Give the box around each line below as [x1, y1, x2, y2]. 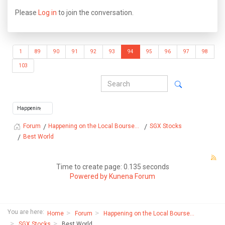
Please [15, 8, 38, 17]
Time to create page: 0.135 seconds [56, 162, 169, 171]
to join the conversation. [57, 8, 134, 17]
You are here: [8, 208, 47, 215]
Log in [38, 8, 57, 17]
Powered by [70, 172, 107, 180]
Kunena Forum [109, 172, 155, 180]
